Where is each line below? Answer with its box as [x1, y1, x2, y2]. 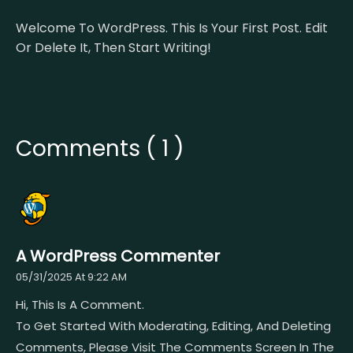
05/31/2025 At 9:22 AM [16, 269, 127, 284]
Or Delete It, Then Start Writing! [16, 38, 211, 57]
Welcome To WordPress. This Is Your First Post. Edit [16, 18, 328, 37]
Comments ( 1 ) [16, 132, 184, 164]
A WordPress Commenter [16, 244, 220, 267]
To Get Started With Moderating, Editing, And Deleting [16, 317, 331, 334]
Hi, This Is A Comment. [16, 295, 144, 313]
